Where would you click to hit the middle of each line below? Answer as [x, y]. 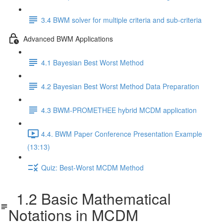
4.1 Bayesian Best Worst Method [92, 62]
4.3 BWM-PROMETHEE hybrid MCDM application [119, 110]
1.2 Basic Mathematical [90, 198]
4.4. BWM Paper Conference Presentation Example [122, 134]
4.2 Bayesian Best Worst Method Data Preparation [120, 86]
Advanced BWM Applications [68, 38]
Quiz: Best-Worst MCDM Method [92, 167]
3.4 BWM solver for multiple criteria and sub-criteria [121, 20]
